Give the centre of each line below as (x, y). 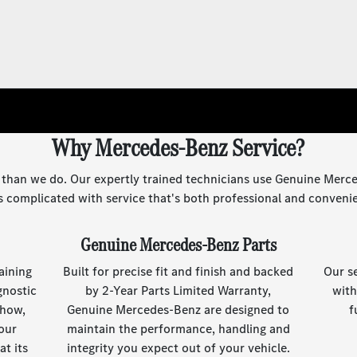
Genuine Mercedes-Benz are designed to (178, 310)
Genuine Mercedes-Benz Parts (178, 245)
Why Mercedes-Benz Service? (178, 148)
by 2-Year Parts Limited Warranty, (178, 290)
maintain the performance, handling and (178, 329)
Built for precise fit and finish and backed (178, 271)
